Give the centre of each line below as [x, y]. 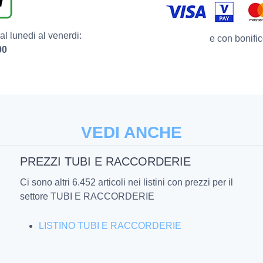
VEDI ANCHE [131, 133]
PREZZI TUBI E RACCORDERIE [105, 162]
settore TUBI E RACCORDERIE [87, 197]
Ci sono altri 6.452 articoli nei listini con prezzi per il [127, 183]
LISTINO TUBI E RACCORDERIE [110, 226]
